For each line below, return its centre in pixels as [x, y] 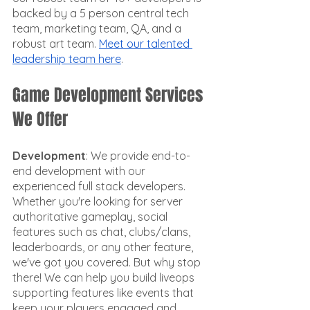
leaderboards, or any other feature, [104, 247]
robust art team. [56, 44]
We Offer [40, 119]
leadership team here [67, 59]
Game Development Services [110, 95]
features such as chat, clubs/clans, [103, 232]
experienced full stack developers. [100, 186]
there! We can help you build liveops [105, 277]
